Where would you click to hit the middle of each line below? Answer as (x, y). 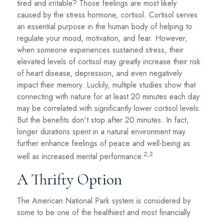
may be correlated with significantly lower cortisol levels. (109, 109)
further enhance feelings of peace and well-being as (104, 144)
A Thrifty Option (70, 179)
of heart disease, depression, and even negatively (100, 73)
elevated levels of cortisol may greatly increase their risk (109, 62)
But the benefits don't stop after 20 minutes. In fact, (103, 120)
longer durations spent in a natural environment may (101, 132)
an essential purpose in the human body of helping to (105, 27)
